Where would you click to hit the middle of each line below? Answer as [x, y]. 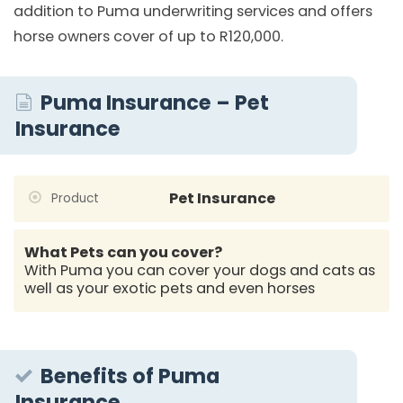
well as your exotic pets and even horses [170, 288]
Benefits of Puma [130, 376]
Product [73, 198]
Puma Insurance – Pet [155, 102]
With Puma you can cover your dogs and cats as [200, 270]
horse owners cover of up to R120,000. [148, 37]
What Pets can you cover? [124, 252]
